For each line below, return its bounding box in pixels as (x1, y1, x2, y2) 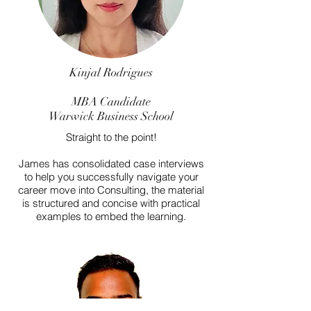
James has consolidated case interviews (18, 157, 204, 170)
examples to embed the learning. (36, 210, 186, 223)
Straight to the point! (65, 131, 157, 144)
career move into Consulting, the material (18, 183, 204, 196)
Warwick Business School (49, 109, 174, 124)
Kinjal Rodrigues (69, 65, 153, 80)
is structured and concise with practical (22, 196, 200, 210)
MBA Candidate (72, 94, 151, 109)
